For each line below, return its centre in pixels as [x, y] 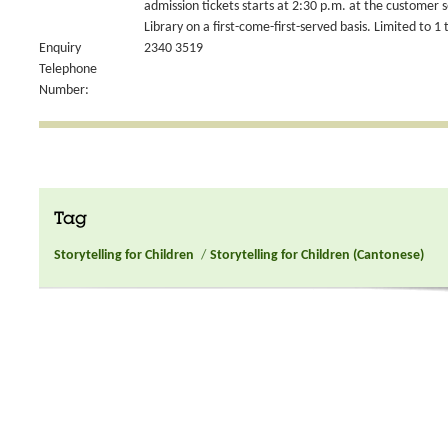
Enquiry [60, 48]
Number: [64, 90]
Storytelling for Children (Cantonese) [317, 255]
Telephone [68, 69]
